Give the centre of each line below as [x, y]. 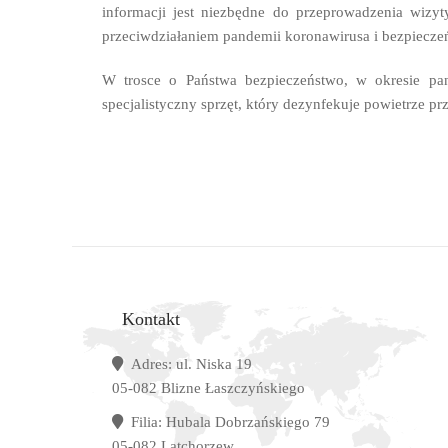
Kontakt [146, 319]
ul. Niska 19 [212, 364]
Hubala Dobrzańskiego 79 [246, 422]
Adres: [151, 364]
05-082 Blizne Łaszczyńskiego [208, 388]
